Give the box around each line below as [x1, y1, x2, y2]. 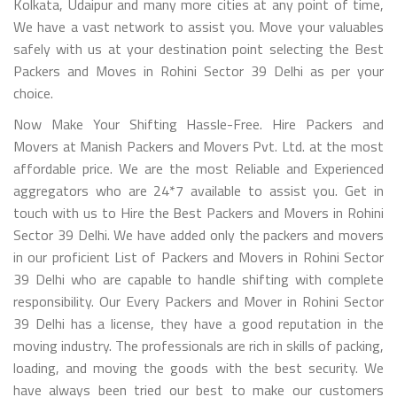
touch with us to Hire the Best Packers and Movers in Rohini [13, 201, 384, 223]
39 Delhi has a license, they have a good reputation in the [13, 312, 384, 334]
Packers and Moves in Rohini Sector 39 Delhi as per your [13, 59, 384, 82]
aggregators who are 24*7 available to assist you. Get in [13, 179, 384, 201]
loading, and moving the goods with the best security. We [13, 356, 384, 378]
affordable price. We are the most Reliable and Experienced [13, 157, 384, 179]
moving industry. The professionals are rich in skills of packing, [13, 334, 384, 356]
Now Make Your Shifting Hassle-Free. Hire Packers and [13, 113, 384, 135]
